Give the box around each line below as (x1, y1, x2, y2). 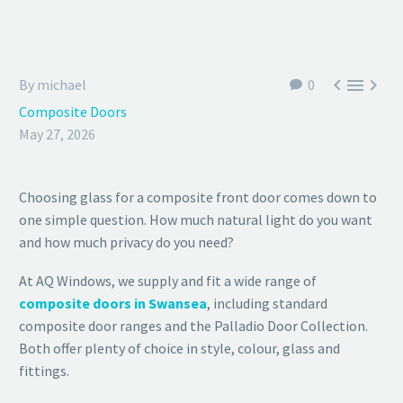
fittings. (19, 361, 69, 380)
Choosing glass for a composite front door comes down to (19, 188, 377, 206)
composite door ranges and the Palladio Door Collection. (19, 316, 368, 335)
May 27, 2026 (19, 125, 95, 143)
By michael (19, 76, 86, 94)
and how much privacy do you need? (19, 233, 234, 251)
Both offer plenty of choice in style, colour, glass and (19, 338, 340, 357)
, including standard (207, 293, 327, 312)
